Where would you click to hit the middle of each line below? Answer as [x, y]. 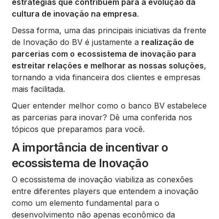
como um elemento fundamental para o [86, 203]
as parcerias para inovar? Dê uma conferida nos [102, 117]
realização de [168, 42]
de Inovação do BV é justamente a [77, 42]
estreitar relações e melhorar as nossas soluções [108, 66]
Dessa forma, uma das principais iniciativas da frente [109, 30]
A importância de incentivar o [90, 147]
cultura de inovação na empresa [74, 14]
